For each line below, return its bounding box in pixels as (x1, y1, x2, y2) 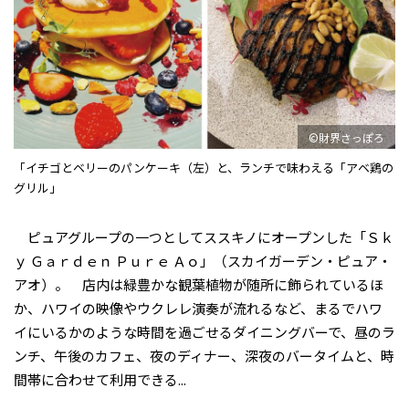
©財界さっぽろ (309, 129, 384, 145)
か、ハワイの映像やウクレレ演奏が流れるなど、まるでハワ (14, 299, 383, 319)
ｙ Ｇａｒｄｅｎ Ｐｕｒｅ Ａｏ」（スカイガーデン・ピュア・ (14, 251, 392, 271)
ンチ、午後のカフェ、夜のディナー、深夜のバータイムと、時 (14, 346, 394, 366)
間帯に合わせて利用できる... (14, 370, 186, 390)
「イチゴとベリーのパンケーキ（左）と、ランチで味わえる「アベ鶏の (14, 159, 393, 177)
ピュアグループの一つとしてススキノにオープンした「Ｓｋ (14, 227, 393, 247)
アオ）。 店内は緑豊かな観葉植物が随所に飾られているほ (14, 275, 383, 295)
